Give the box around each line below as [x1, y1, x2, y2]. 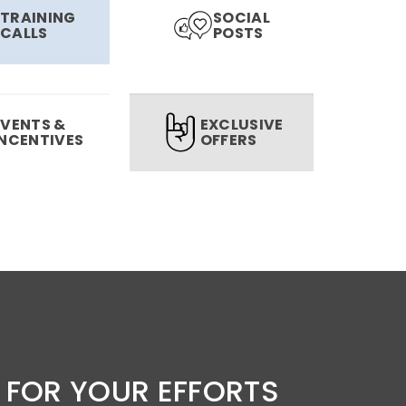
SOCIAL [213, 7, 271, 28]
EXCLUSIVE [199, 114, 284, 135]
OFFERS [199, 130, 257, 150]
